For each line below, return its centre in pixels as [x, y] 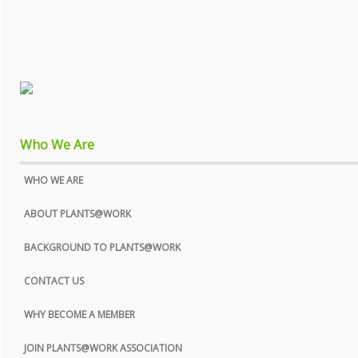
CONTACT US [54, 280]
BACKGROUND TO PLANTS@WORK [102, 247]
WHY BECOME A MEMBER [80, 314]
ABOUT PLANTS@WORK [78, 213]
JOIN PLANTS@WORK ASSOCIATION [103, 348]
